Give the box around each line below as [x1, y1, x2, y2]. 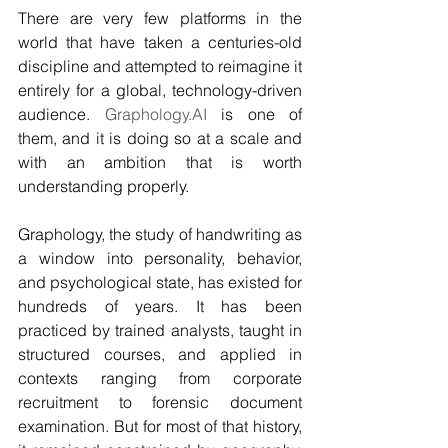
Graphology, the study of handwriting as [18, 224, 302, 244]
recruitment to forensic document [18, 392, 302, 412]
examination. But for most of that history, [18, 416, 302, 436]
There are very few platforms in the [18, 8, 302, 28]
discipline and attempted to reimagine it [18, 56, 302, 76]
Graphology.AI [104, 104, 207, 124]
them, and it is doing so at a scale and [18, 128, 302, 148]
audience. [18, 104, 105, 124]
